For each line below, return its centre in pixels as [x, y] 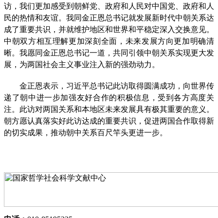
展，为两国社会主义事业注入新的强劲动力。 [82, 64]
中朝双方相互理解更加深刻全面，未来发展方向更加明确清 [109, 40]
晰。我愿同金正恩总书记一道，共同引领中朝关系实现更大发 [109, 52]
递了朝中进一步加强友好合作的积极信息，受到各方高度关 [109, 97]
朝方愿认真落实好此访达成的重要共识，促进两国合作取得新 [109, 120]
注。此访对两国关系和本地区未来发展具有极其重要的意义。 [109, 109]
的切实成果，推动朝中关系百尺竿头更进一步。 [86, 132]
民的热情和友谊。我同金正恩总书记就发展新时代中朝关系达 [109, 17]
